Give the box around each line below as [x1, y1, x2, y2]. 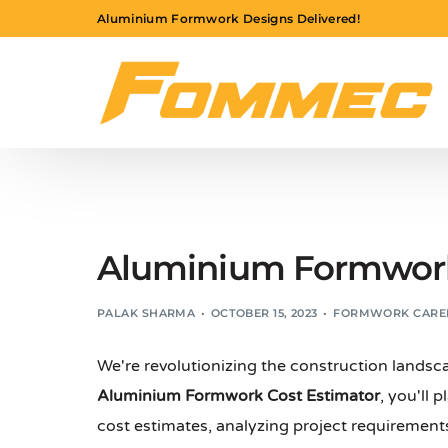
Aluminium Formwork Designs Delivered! [97, 10, 360, 26]
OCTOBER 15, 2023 [210, 306, 318, 321]
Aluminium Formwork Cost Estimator [97, 386, 380, 407]
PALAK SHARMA [97, 306, 196, 321]
